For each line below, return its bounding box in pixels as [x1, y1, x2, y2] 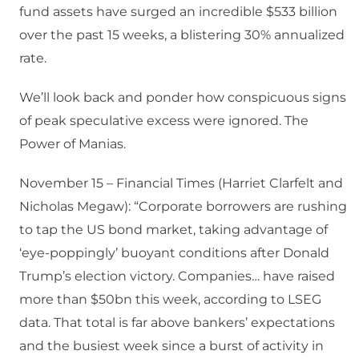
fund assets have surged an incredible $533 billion [19, 4, 337, 20]
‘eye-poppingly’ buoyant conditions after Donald [19, 245, 329, 261]
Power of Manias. [19, 136, 126, 152]
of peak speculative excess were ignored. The [19, 113, 309, 129]
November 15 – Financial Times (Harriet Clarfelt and [19, 175, 343, 192]
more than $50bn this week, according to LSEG [19, 292, 321, 308]
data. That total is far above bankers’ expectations [19, 315, 335, 331]
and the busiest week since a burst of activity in [19, 338, 324, 354]
